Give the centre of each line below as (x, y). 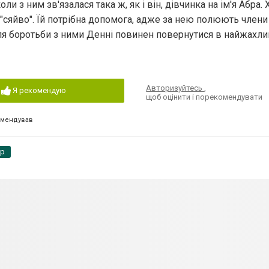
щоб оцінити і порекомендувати (204, 97)
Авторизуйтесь (175, 88)
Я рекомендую (39, 90)
